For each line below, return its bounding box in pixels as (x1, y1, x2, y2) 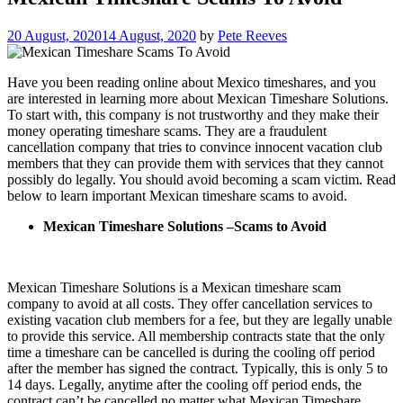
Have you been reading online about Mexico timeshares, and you (7, 74, 376, 90)
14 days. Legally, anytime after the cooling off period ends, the (7, 376, 362, 392)
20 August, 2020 (7, 27, 102, 43)
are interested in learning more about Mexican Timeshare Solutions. (7, 90, 389, 106)
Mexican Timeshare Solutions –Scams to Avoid (43, 218, 327, 234)
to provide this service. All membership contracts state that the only (7, 327, 385, 344)
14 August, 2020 (102, 27, 196, 43)
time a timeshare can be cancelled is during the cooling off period (7, 344, 375, 360)
